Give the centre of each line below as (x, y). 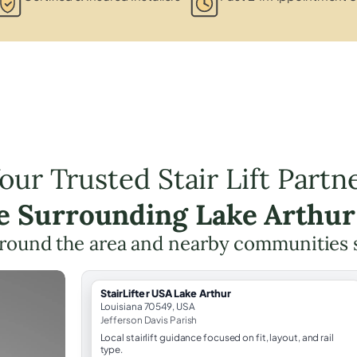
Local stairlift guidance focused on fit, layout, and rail (217, 337)
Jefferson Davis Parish (149, 320)
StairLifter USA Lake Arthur (166, 293)
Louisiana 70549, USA (147, 306)
